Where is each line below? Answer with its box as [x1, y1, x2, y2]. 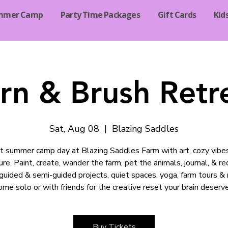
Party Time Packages [61, 9, 140, 21]
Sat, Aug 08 [49, 123, 99, 135]
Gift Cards [157, 9, 196, 21]
